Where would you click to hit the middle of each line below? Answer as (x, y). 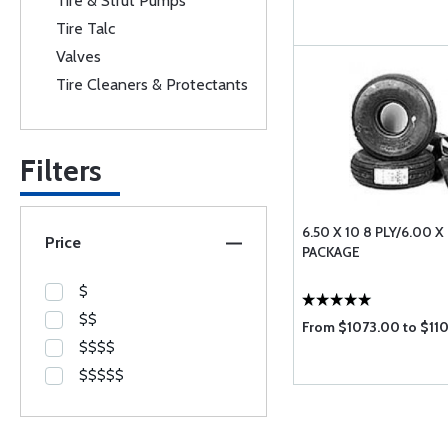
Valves (78, 56)
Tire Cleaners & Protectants (152, 84)
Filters (61, 170)
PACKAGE (330, 252)
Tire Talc (85, 28)
